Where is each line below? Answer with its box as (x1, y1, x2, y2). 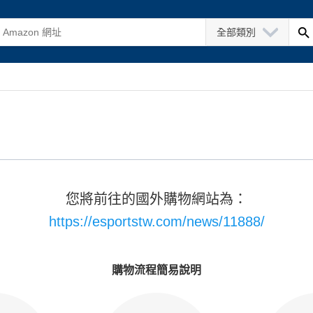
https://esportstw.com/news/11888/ (48, 214, 265, 229)
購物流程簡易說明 (112, 264, 201, 276)
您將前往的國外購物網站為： (66, 191, 247, 207)
